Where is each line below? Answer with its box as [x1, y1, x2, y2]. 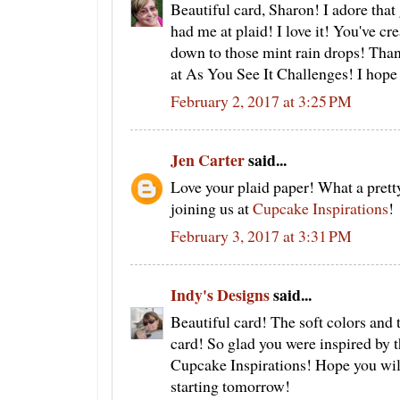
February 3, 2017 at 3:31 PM [171, 225, 352, 247]
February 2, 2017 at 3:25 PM [171, 90, 352, 112]
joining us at [171, 197, 253, 220]
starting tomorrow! [171, 375, 290, 397]
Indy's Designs [171, 282, 270, 306]
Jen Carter [171, 147, 245, 171]
